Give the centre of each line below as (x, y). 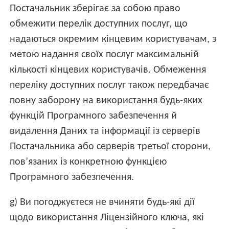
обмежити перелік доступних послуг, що (99, 24)
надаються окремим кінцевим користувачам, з (113, 39)
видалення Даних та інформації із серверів (105, 131)
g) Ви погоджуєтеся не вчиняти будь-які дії (102, 202)
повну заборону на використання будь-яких (106, 100)
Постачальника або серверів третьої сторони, (110, 146)
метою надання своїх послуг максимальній (105, 54)
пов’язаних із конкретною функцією (88, 162)
